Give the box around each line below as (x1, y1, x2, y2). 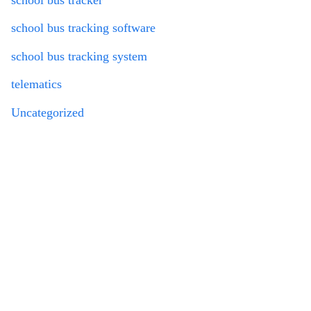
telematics (11, 77, 62, 92)
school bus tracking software (11, 21, 155, 35)
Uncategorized (11, 105, 84, 119)
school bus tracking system (11, 49, 147, 63)
